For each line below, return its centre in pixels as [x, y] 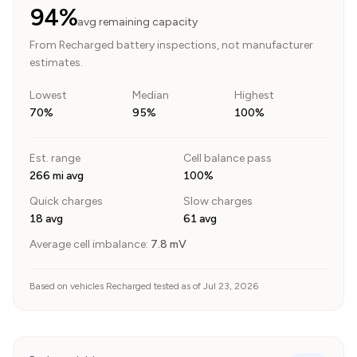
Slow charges [218, 201]
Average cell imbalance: [89, 244]
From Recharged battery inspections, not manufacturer [171, 45]
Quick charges [66, 201]
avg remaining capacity [137, 22]
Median [150, 95]
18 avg [46, 219]
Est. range [55, 158]
